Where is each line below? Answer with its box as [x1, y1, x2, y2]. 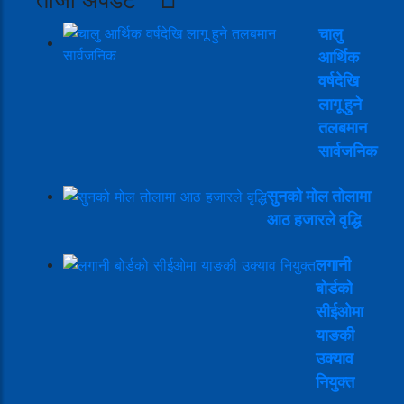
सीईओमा [316, 301, 363, 321]
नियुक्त [316, 372, 354, 391]
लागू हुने [318, 94, 362, 114]
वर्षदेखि [318, 70, 359, 90]
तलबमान [318, 117, 367, 137]
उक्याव [316, 348, 353, 368]
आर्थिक [318, 47, 359, 67]
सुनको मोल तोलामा [267, 186, 371, 206]
